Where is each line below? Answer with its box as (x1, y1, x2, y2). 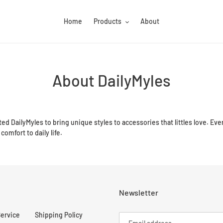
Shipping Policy (35, 211, 83, 219)
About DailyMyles (52, 71, 171, 90)
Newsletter (119, 188, 158, 197)
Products (93, 17, 121, 25)
